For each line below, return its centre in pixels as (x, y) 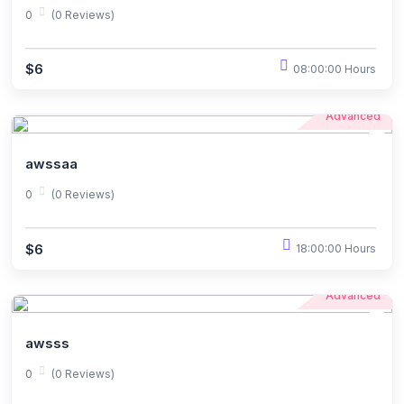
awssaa (51, 164)
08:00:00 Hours (335, 69)
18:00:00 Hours (336, 248)
